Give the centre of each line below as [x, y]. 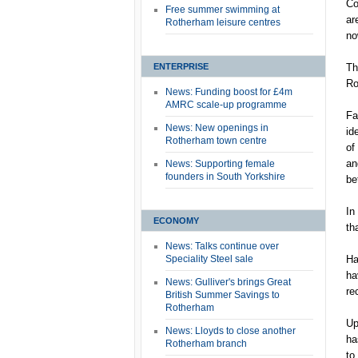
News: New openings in [217, 128]
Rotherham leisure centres [223, 22]
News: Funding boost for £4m [229, 92]
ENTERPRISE [181, 66]
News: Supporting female [220, 164]
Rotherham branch [206, 344]
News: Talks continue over [222, 246]
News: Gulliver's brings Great [228, 282]
